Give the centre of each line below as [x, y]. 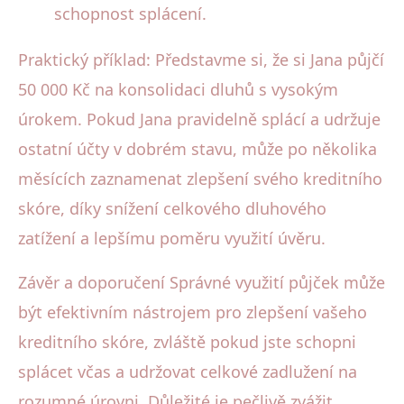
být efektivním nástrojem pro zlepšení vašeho [193, 312]
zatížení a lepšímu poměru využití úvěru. [172, 238]
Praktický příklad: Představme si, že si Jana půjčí [201, 59]
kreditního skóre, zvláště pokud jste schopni [187, 341]
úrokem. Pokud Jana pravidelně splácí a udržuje [199, 119]
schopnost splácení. [130, 13]
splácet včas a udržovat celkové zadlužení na [188, 371]
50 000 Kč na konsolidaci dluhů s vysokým [178, 89]
